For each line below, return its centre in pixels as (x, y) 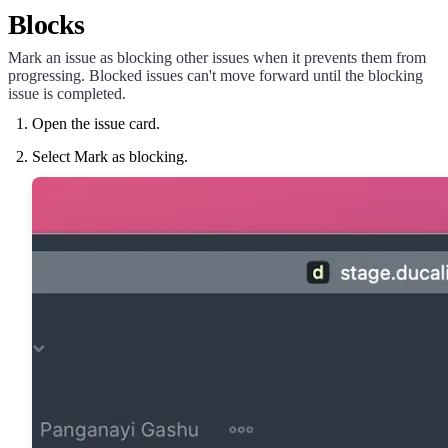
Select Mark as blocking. (110, 156)
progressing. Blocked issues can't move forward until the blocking (215, 75)
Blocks (46, 24)
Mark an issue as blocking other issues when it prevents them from (217, 57)
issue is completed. (67, 93)
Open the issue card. (96, 123)
